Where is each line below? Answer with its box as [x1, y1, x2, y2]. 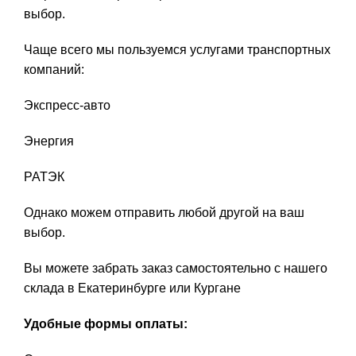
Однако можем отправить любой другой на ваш [24, 206, 304, 220]
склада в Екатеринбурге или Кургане [24, 281, 241, 296]
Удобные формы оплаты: [24, 317, 188, 331]
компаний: [24, 63, 84, 77]
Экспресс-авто [24, 99, 110, 113]
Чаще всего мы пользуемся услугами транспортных [24, 43, 331, 57]
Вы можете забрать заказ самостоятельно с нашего [24, 261, 327, 276]
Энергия [24, 134, 74, 149]
